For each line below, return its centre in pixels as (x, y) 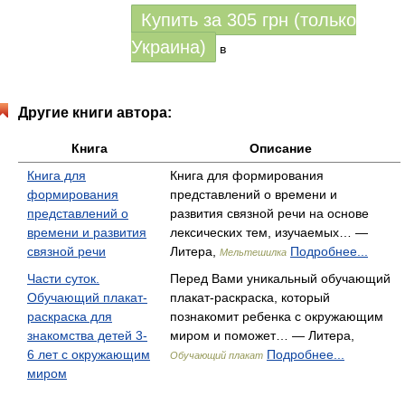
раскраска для (70, 316)
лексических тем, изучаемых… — (269, 232)
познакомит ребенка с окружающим (277, 316)
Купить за (184, 20)
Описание (281, 148)
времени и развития (87, 232)
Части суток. (63, 278)
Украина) (169, 47)
